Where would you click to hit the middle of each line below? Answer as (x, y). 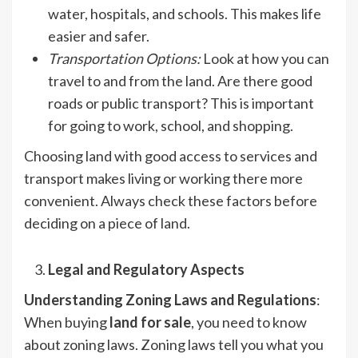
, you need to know (249, 322)
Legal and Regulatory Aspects (146, 270)
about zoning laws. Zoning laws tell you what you (174, 345)
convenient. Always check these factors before (171, 201)
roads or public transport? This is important (181, 103)
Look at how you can (265, 59)
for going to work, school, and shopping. (171, 126)
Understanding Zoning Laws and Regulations (170, 300)
